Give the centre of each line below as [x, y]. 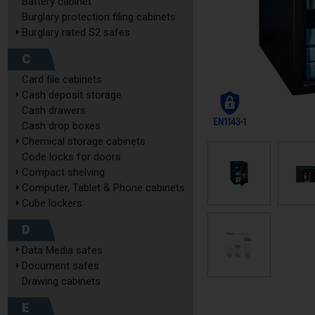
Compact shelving [63, 172]
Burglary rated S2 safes [76, 32]
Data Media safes [62, 250]
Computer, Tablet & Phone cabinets [103, 188]
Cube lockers [52, 203]
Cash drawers [54, 110]
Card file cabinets [62, 79]
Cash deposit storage [72, 95]
